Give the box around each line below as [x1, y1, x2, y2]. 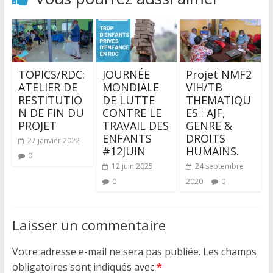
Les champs [202, 245, 257, 258]
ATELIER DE [18, 80, 77, 94]
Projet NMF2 [186, 67, 252, 82]
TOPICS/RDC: [18, 67, 85, 82]
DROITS [186, 131, 226, 146]
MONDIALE [102, 80, 159, 94]
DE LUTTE [102, 93, 155, 107]
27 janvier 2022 [27, 135, 80, 146]
